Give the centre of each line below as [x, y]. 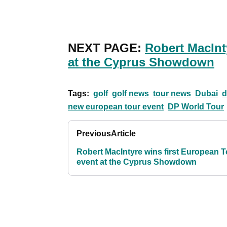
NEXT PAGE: [106, 48]
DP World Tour [196, 107]
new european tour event [116, 107]
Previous [94, 134]
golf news [130, 94]
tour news [172, 94]
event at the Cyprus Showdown [137, 162]
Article [123, 134]
